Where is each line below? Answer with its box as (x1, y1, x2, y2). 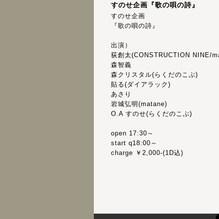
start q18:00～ (111, 139, 157, 147)
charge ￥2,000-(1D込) (111, 149, 183, 156)
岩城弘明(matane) (111, 100, 167, 108)
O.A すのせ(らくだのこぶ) (111, 110, 192, 117)
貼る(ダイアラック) (111, 81, 171, 88)
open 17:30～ (111, 130, 154, 137)
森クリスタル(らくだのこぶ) (111, 71, 198, 78)
